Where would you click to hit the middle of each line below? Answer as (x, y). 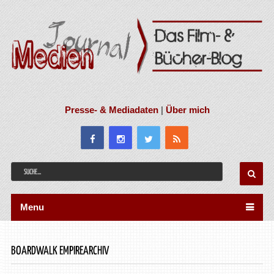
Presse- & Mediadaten (111, 109)
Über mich (187, 109)
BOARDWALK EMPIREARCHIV (60, 251)
